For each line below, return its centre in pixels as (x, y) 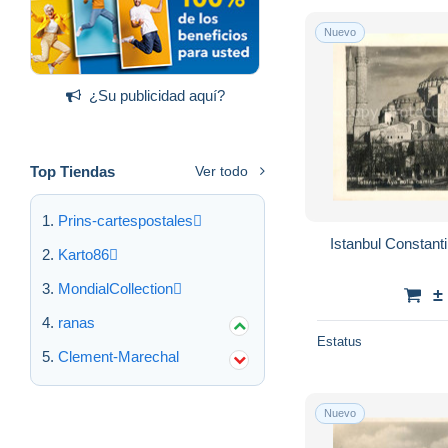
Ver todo (221, 170)
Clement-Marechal (118, 356)
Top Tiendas (72, 171)
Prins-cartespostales (125, 220)
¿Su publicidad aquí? (156, 95)
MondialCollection (115, 288)
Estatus (339, 341)
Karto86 (83, 254)
